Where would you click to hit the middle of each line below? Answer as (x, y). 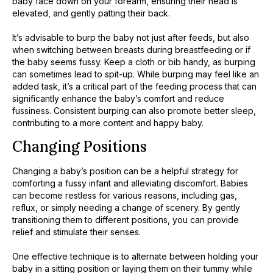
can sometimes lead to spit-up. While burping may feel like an (136, 74)
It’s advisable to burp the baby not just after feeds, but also (131, 38)
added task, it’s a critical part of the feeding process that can (134, 87)
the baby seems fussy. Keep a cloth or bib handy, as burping (134, 62)
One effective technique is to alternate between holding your (135, 256)
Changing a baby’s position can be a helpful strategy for (125, 171)
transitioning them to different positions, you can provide (126, 219)
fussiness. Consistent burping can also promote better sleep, (134, 111)
